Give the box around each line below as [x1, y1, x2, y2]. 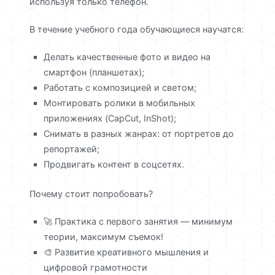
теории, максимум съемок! [44, 231, 164, 242]
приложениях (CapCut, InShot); [44, 113, 177, 124]
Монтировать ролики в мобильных [44, 98, 196, 109]
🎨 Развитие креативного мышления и [44, 247, 209, 258]
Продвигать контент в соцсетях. [44, 159, 185, 170]
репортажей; [44, 144, 100, 155]
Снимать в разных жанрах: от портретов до [44, 128, 234, 139]
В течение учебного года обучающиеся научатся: [29, 23, 244, 34]
